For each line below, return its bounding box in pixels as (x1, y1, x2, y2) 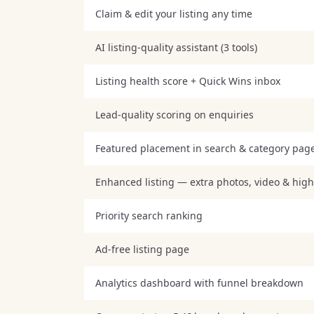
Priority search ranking (95, 208, 203, 222)
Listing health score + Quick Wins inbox (95, 74, 280, 88)
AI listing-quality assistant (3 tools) (95, 40, 257, 54)
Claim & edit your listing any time (95, 6, 252, 20)
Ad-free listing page (95, 242, 189, 256)
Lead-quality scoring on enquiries (95, 107, 254, 121)
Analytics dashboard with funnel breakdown (95, 275, 303, 289)
